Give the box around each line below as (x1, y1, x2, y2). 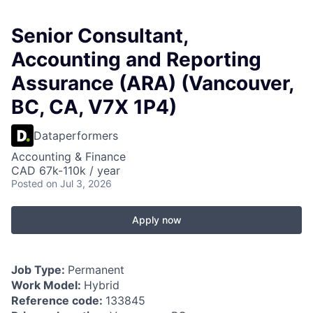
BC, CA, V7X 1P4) (11, 95, 177, 119)
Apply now (131, 214, 182, 226)
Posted (11, 177, 43, 190)
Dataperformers (34, 129, 118, 143)
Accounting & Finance (11, 150, 126, 164)
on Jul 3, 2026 (46, 177, 112, 190)
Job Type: (11, 263, 68, 277)
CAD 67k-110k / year (11, 163, 120, 178)
